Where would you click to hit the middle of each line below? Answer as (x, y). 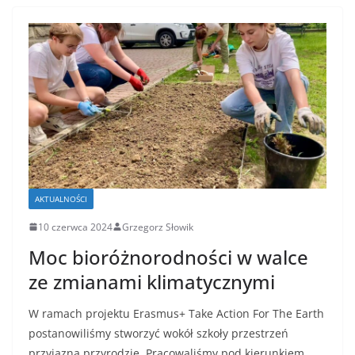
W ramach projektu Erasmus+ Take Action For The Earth (176, 313)
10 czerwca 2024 (75, 227)
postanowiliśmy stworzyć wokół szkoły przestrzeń (158, 333)
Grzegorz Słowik (158, 227)
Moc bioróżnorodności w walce (168, 257)
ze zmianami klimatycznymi (152, 281)
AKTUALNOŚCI (61, 198)
